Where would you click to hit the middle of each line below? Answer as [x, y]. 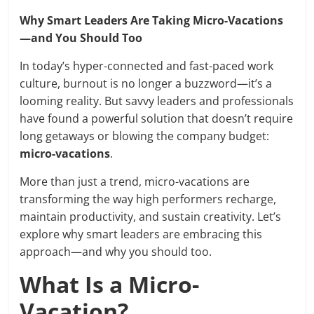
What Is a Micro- [110, 284]
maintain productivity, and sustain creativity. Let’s [151, 217]
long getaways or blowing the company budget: [145, 136]
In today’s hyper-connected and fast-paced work [147, 66]
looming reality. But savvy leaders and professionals [157, 101]
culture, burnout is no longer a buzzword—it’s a [146, 83]
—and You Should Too [81, 38]
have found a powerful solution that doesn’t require [157, 118]
